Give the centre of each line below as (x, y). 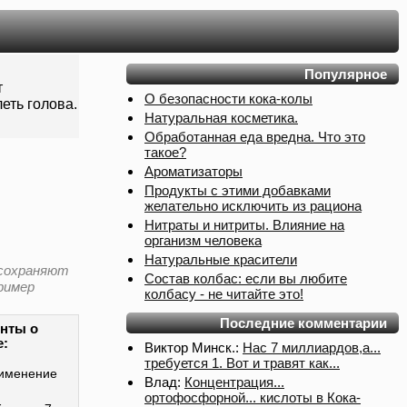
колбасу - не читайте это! (224, 294)
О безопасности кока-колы (228, 99)
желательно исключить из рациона (253, 206)
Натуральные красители (221, 259)
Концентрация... (234, 382)
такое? (165, 152)
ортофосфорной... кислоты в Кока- (253, 397)
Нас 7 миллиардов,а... (312, 347)
